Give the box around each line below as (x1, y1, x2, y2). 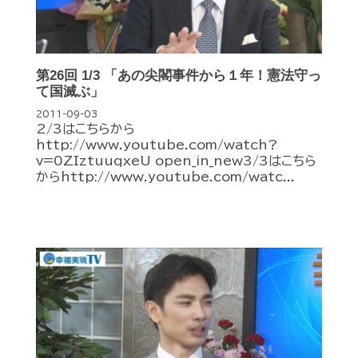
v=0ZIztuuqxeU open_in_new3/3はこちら (36, 153, 316, 167)
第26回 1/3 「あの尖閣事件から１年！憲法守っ (36, 67, 321, 83)
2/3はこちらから (36, 121, 135, 135)
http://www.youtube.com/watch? (36, 137, 278, 151)
